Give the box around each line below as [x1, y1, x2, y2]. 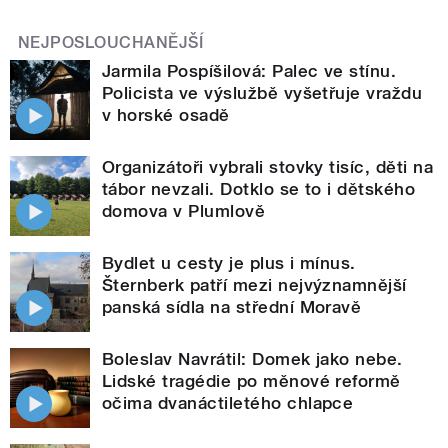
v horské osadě [102, 104, 230, 125]
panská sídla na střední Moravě [102, 296, 362, 317]
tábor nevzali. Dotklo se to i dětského [102, 178, 416, 199]
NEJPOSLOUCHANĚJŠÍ [18, 32, 204, 52]
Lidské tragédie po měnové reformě [102, 370, 401, 391]
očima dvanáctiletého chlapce [102, 392, 354, 413]
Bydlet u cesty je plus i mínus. [102, 252, 356, 273]
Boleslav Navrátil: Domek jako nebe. [102, 348, 403, 369]
